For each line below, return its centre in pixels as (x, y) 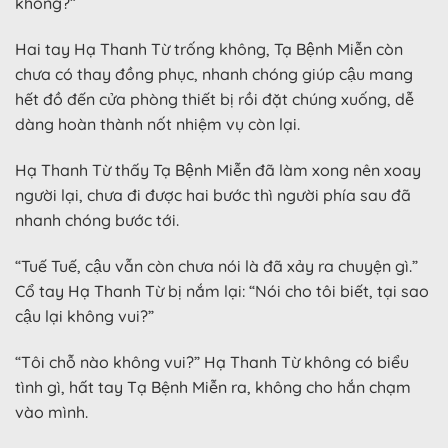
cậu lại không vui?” (84, 315)
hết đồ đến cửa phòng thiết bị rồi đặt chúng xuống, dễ (214, 99)
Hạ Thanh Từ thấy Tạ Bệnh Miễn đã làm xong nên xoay (218, 170)
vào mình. (51, 411)
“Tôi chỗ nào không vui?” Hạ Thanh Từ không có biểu (212, 361)
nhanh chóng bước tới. (97, 220)
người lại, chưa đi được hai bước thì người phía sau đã (213, 195)
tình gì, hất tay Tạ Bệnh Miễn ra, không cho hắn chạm (213, 386)
